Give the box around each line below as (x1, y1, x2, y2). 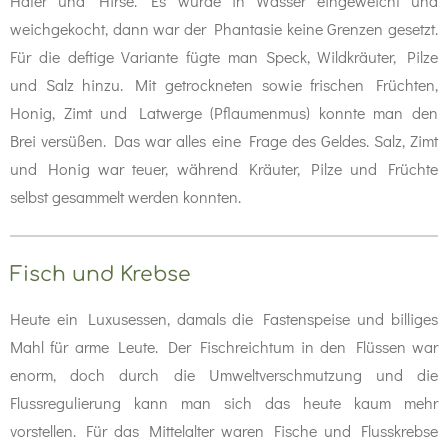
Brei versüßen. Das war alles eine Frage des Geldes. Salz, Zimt (10, 130, 438, 151)
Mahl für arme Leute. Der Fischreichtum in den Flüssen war (10, 336, 438, 357)
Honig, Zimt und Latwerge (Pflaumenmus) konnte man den (10, 102, 438, 123)
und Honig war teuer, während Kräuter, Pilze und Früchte (10, 158, 438, 179)
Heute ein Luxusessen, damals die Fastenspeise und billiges (10, 308, 438, 329)
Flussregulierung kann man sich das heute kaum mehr (10, 392, 438, 413)
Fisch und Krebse (10, 263, 191, 286)
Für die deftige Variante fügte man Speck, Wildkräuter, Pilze (10, 46, 438, 67)
